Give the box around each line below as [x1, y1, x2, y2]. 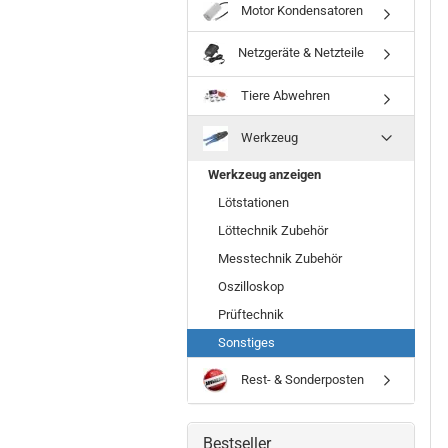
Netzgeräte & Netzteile [235, 45, 364, 61]
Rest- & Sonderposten [238, 371, 364, 387]
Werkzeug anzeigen [208, 166, 321, 182]
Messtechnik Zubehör [218, 250, 342, 266]
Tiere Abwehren [238, 87, 330, 103]
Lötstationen [218, 194, 289, 210]
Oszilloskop [218, 278, 284, 294]
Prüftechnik [218, 306, 284, 322]
